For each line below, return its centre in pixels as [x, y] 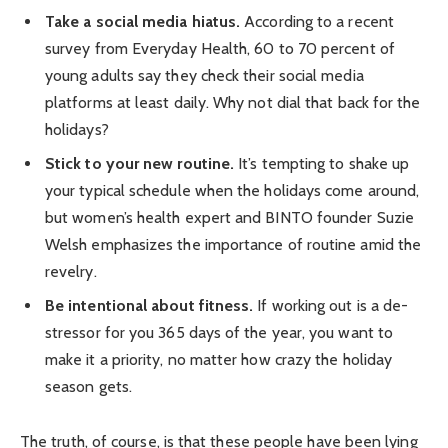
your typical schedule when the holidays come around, [232, 190]
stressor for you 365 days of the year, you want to [219, 332]
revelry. [71, 271]
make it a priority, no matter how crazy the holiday [219, 359]
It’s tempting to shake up [322, 163]
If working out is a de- [331, 305]
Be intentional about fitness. [149, 305]
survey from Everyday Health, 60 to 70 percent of [220, 48]
